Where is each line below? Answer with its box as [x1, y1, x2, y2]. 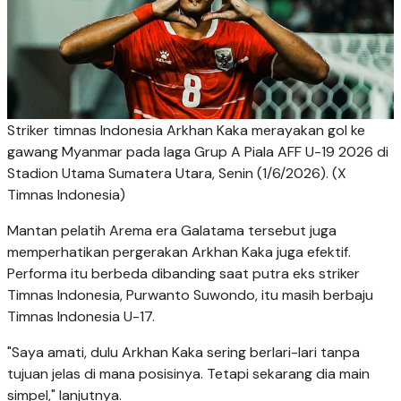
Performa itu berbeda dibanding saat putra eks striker [7, 264, 360, 284]
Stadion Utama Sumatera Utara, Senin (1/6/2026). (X [7, 164, 346, 183]
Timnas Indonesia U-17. [7, 307, 155, 327]
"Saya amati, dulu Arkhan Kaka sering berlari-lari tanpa [7, 343, 360, 363]
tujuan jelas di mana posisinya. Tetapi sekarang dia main [7, 364, 370, 384]
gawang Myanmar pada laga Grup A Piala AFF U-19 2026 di [7, 142, 388, 162]
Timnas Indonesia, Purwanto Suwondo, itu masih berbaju [7, 286, 373, 305]
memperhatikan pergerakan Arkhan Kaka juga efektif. [7, 243, 351, 262]
